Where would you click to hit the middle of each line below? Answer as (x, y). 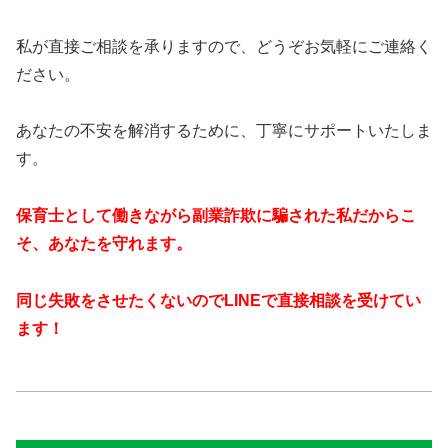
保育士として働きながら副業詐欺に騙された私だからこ (216, 215)
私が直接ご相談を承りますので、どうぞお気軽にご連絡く (224, 46)
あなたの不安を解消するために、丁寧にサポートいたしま (224, 130)
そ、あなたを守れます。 (104, 243)
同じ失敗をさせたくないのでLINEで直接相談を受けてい (218, 300)
